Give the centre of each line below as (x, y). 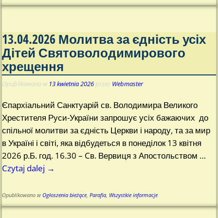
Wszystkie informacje (134, 195)
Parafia (98, 195)
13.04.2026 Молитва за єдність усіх (104, 39)
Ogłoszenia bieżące (65, 195)
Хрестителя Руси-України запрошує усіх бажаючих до (105, 118)
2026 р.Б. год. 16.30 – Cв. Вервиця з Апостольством (101, 156)
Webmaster (128, 84)
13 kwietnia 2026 (72, 84)
